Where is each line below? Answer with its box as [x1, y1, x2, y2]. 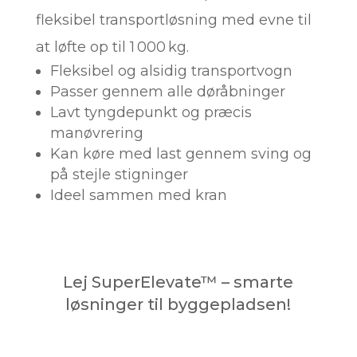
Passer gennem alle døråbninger [49, 83, 285, 101]
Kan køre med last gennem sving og [49, 145, 312, 163]
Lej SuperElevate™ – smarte [63, 273, 294, 292]
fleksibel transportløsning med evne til [35, 11, 312, 29]
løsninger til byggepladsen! [65, 295, 292, 315]
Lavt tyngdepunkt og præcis [49, 104, 252, 122]
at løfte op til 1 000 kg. [35, 38, 189, 57]
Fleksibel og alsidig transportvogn [49, 62, 292, 80]
